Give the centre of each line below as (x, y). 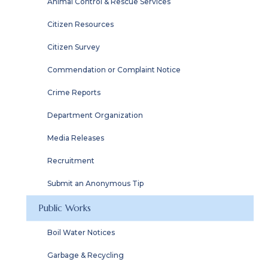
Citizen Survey (74, 47)
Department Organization (95, 115)
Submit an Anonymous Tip (95, 183)
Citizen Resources (80, 24)
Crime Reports (74, 92)
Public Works (65, 208)
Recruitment (71, 161)
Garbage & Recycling (86, 255)
